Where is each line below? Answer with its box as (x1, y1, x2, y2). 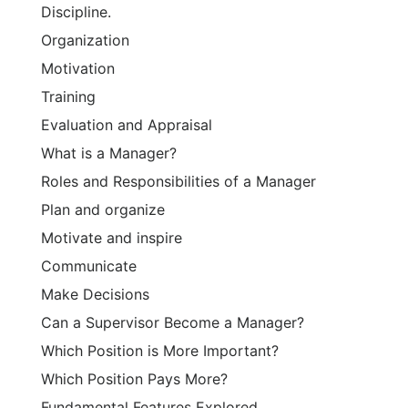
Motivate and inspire (41, 229, 182, 248)
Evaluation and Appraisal (41, 116, 212, 135)
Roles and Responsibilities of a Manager (41, 172, 316, 191)
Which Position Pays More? (41, 370, 228, 389)
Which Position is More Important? (41, 342, 279, 361)
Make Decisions (41, 285, 149, 304)
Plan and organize (41, 200, 165, 219)
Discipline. (41, 3, 111, 22)
